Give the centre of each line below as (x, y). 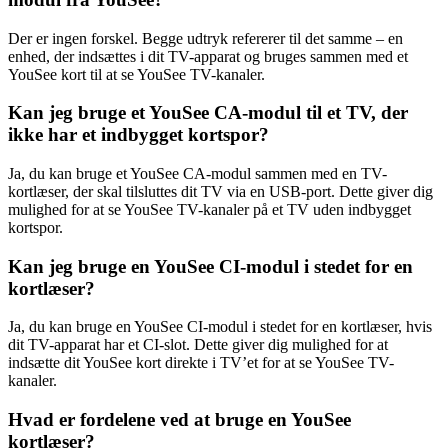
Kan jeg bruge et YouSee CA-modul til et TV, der (208, 113)
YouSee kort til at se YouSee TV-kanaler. (136, 74)
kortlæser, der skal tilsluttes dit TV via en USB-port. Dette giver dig (220, 191)
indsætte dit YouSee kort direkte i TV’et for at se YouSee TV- (201, 363)
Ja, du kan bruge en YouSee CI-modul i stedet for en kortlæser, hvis (220, 327)
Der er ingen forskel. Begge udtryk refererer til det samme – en (205, 38)
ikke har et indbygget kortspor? (138, 135)
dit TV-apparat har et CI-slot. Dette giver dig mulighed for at (198, 345)
